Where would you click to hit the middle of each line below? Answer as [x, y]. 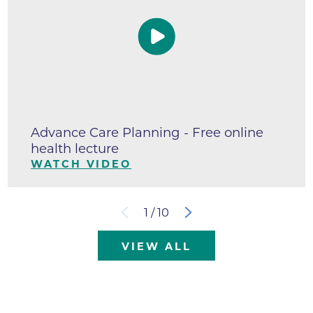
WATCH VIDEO [81, 164]
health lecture [75, 148]
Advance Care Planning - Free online [147, 132]
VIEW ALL [156, 246]
